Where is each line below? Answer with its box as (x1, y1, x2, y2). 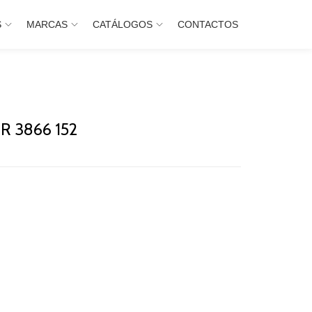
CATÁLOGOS (93, 19, 153, 30)
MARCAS (26, 19, 68, 30)
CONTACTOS (178, 19, 238, 30)
